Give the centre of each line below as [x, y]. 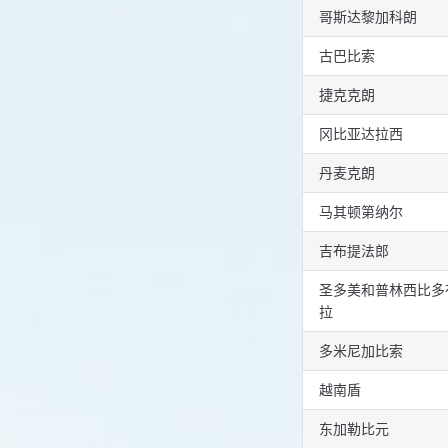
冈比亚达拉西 [361, 134]
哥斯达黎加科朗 [368, 17]
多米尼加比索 [361, 351]
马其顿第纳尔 [361, 212]
